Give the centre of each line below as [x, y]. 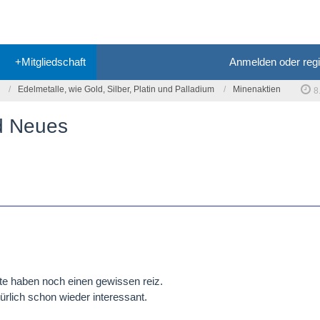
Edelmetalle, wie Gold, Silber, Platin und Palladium [116, 89]
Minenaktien [257, 89]
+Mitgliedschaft [50, 62]
